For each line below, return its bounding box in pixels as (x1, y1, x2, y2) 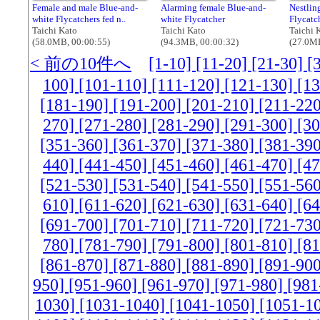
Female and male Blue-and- (32, 1, 138, 13)
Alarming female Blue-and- (161, 1, 266, 13)
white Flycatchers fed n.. (32, 13, 126, 24)
